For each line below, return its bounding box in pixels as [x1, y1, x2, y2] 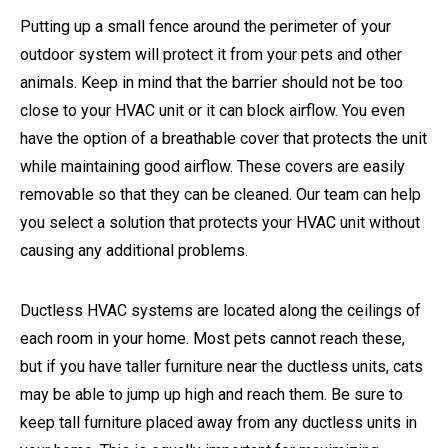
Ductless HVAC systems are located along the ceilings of [20, 300, 421, 320]
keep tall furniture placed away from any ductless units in [20, 412, 417, 432]
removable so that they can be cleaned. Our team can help [20, 184, 421, 204]
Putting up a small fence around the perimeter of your [20, 16, 391, 36]
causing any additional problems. [20, 240, 248, 260]
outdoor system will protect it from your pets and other [20, 44, 402, 64]
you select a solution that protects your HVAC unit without [20, 212, 420, 232]
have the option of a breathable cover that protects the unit [20, 128, 427, 148]
